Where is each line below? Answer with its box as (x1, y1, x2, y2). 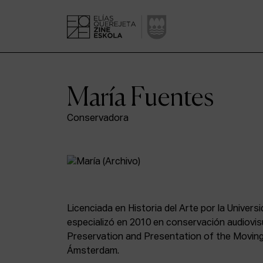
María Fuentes (67, 80, 214, 113)
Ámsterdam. (67, 246, 119, 256)
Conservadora (67, 114, 129, 123)
